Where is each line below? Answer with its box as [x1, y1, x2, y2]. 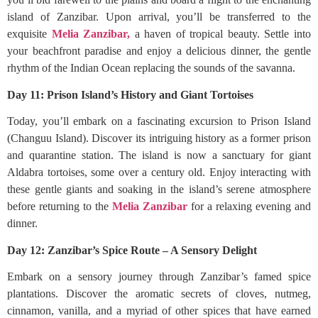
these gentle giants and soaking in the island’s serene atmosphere [7, 183, 311, 195]
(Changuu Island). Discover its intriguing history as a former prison [7, 132, 311, 144]
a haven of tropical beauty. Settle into [130, 28, 312, 40]
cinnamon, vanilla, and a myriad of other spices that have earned [7, 305, 311, 317]
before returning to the [7, 200, 112, 212]
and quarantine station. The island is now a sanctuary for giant [7, 149, 311, 161]
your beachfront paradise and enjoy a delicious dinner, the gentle [7, 45, 311, 57]
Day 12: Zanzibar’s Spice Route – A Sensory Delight [7, 244, 257, 256]
